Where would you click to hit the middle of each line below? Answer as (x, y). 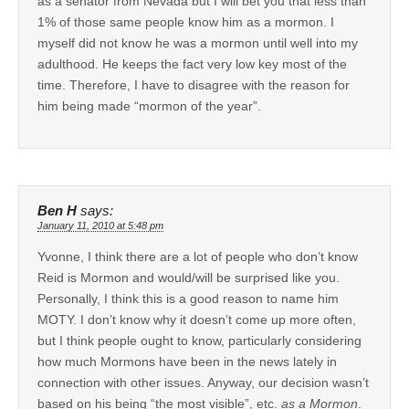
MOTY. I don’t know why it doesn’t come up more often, (197, 319)
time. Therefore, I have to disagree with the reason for (194, 84)
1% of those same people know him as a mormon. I (186, 21)
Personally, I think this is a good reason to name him (188, 298)
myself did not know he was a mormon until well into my (198, 42)
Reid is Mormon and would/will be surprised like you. (189, 277)
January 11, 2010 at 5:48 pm (100, 225)
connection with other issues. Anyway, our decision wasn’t (203, 382)
